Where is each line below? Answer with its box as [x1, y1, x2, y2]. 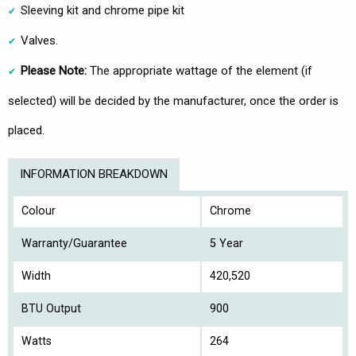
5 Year [210, 237, 243, 251]
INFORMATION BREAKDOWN [20, 167, 168, 182]
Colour [21, 204, 56, 219]
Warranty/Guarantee [21, 237, 127, 251]
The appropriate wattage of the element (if [87, 64, 312, 79]
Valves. [21, 33, 58, 48]
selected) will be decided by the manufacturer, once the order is [8, 94, 339, 109]
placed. [8, 123, 44, 138]
